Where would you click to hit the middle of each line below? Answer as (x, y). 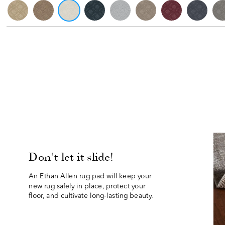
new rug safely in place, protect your (87, 187)
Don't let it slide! (72, 157)
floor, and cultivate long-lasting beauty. (91, 196)
